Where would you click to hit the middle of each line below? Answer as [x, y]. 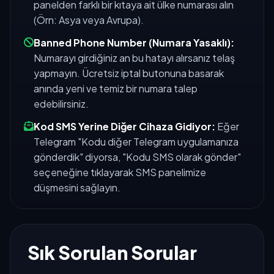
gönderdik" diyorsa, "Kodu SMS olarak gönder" [137, 157]
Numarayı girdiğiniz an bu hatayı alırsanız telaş [134, 58]
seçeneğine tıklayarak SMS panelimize [120, 172]
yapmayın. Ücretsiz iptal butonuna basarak [128, 73]
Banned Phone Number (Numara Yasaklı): [134, 43]
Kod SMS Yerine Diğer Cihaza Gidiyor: [124, 127]
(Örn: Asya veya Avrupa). [88, 20]
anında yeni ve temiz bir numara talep [115, 89]
